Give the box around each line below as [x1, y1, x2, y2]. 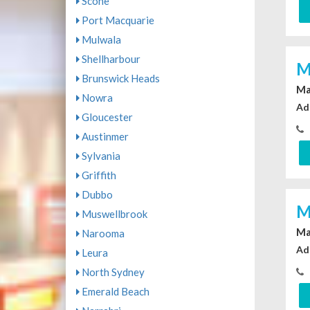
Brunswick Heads [79, 72, 160, 84]
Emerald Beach [79, 285, 149, 298]
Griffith [79, 169, 116, 181]
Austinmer [79, 130, 129, 143]
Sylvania [79, 149, 120, 162]
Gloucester [79, 111, 133, 123]
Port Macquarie [79, 14, 154, 26]
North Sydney [79, 266, 145, 278]
